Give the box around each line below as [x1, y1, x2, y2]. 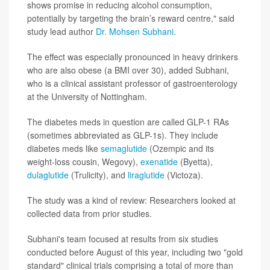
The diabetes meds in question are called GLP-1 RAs [27, 116, 229, 128]
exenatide [140, 155, 178, 168]
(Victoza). [165, 169, 203, 181]
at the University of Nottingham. [27, 90, 147, 103]
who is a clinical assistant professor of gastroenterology [27, 77, 237, 90]
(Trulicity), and [69, 169, 128, 181]
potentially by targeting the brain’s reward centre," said [27, 12, 234, 25]
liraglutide [128, 169, 165, 181]
